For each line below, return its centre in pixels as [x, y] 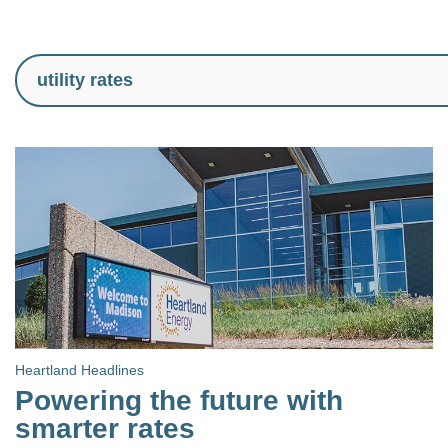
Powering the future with [179, 400]
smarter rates [105, 428]
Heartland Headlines [79, 369]
